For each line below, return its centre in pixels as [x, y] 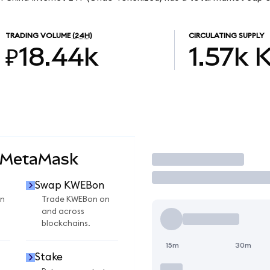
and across [63, 212]
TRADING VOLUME [38, 36]
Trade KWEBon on [76, 200]
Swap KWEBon [69, 185]
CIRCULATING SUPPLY [226, 36]
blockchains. [66, 224]
